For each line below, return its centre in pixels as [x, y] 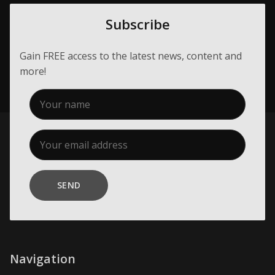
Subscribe [137, 24]
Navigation [43, 259]
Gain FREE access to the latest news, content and [131, 56]
